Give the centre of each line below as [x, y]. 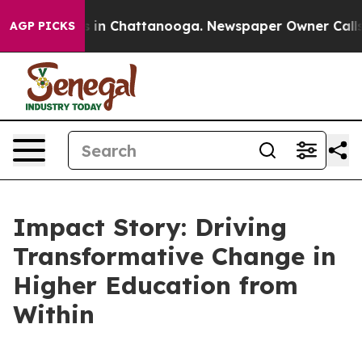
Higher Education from [156, 285]
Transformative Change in [175, 256]
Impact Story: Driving [150, 227]
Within [54, 314]
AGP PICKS [42, 26]
